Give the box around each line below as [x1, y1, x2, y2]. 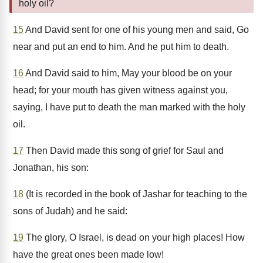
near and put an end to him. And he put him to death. [13, 42, 229, 52]
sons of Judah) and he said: [13, 206, 127, 216]
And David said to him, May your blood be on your [23, 68, 232, 78]
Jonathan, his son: [13, 163, 89, 173]
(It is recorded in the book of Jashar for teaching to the [23, 189, 247, 199]
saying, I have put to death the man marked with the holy [13, 102, 245, 112]
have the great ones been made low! [13, 249, 164, 259]
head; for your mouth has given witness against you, [13, 85, 228, 95]
